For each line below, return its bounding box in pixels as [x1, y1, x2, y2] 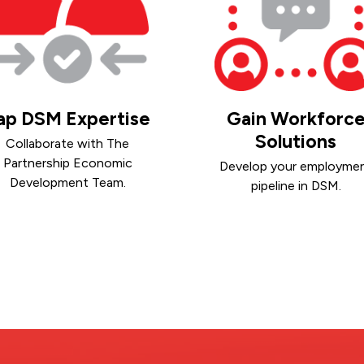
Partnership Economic [2, 155, 132, 171]
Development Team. [9, 175, 126, 191]
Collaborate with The [6, 136, 130, 152]
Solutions [255, 129, 337, 153]
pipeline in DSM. [250, 178, 341, 194]
